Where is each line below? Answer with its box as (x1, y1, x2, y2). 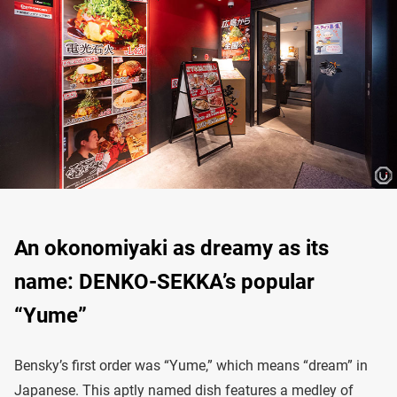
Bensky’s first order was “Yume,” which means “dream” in (14, 356, 368, 374)
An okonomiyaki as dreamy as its (14, 235, 329, 261)
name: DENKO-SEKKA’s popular (14, 269, 315, 294)
